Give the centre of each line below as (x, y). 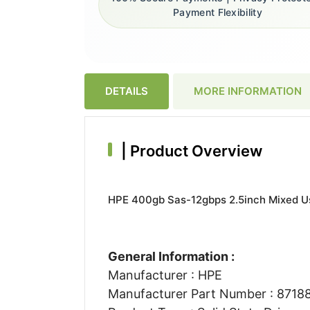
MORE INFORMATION (248, 91)
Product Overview (194, 151)
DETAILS (127, 91)
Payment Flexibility (218, 12)
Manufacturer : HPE (165, 275)
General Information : (171, 256)
